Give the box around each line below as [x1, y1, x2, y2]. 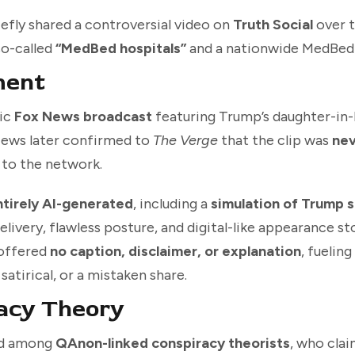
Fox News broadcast [14, 108, 152, 126]
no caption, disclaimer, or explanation [50, 242, 301, 261]
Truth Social [233, 16, 313, 34]
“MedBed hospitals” [55, 40, 186, 58]
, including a [133, 195, 211, 213]
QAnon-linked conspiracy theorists [55, 334, 290, 353]
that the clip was [218, 132, 332, 150]
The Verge [153, 132, 218, 150]
